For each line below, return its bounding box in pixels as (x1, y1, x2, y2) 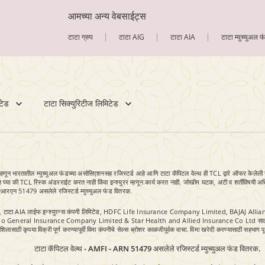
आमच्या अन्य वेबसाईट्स (68, 9, 147, 23)
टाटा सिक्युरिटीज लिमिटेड (44, 98, 118, 109)
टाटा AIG (119, 32, 145, 43)
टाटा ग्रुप (68, 32, 93, 43)
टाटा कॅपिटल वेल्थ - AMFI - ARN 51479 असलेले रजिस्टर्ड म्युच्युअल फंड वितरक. (34, 243, 261, 254)
